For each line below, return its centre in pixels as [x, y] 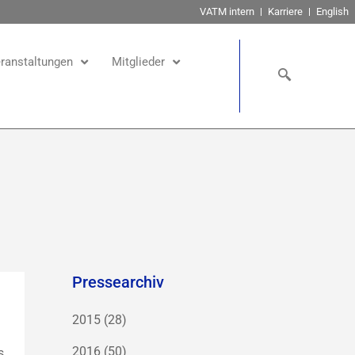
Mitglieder [138, 62]
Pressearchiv [118, 282]
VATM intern [227, 11]
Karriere [285, 11]
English [332, 11]
